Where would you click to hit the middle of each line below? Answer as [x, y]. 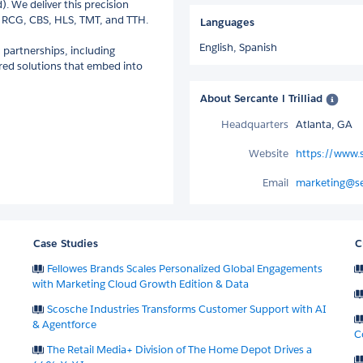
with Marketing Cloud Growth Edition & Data [141, 284]
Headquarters [255, 124]
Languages [227, 22]
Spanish [258, 47]
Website [269, 153]
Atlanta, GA [324, 124]
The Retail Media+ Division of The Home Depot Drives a [180, 349]
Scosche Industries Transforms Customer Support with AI [187, 309]
